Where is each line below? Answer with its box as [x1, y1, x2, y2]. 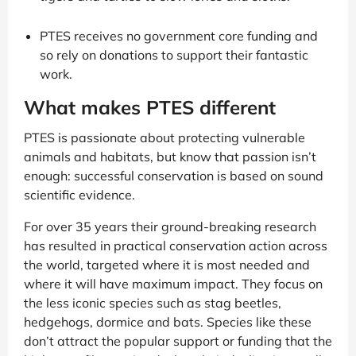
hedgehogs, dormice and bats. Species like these [24, 313, 311, 330]
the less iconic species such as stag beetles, [24, 294, 281, 311]
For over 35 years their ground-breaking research [24, 218, 316, 234]
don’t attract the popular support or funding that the [24, 332, 332, 349]
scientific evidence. [24, 186, 135, 203]
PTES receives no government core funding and [40, 27, 318, 44]
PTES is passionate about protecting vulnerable [24, 129, 305, 145]
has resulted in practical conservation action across [24, 237, 327, 253]
